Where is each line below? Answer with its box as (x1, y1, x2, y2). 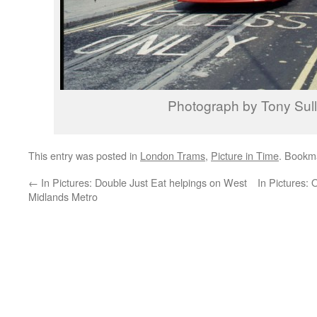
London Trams (140, 148, 205, 163)
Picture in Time (211, 148, 279, 163)
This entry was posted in (28, 148, 140, 163)
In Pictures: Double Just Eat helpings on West (38, 175, 247, 190)
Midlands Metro (28, 189, 98, 204)
